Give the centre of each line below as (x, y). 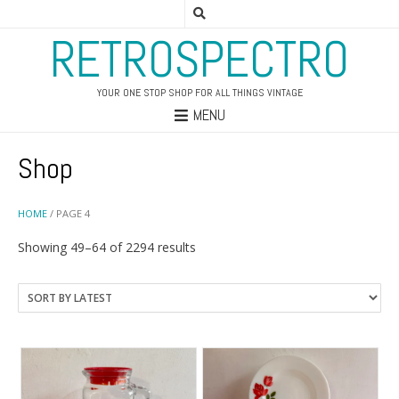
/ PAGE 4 (69, 214)
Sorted (214, 246)
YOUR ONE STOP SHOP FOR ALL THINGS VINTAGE (199, 93)
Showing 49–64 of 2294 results (107, 247)
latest (211, 283)
